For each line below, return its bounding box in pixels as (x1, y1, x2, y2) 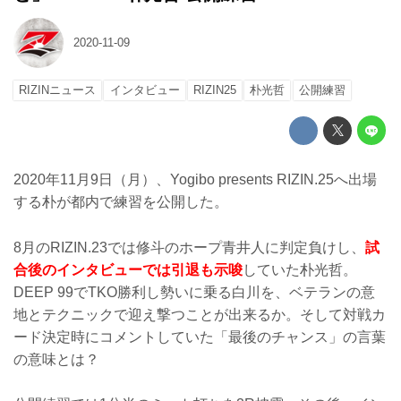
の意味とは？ (13, 351, 99, 367)
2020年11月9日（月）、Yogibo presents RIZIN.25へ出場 (13, 171, 377, 187)
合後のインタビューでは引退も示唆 (13, 261, 243, 277)
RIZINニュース (19, 83, 97, 98)
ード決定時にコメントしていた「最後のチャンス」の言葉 (13, 328, 386, 345)
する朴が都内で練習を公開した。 (13, 193, 228, 209)
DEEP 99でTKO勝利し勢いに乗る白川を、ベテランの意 (13, 284, 375, 300)
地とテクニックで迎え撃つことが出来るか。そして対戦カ (13, 306, 386, 322)
